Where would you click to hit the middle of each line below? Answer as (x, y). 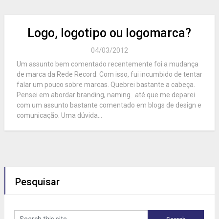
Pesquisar (37, 182)
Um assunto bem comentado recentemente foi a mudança (107, 64)
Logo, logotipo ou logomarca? (109, 33)
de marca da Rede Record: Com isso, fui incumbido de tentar (109, 75)
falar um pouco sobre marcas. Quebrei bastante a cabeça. (106, 85)
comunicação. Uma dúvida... (59, 116)
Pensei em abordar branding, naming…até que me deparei (106, 95)
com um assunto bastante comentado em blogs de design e (109, 105)
